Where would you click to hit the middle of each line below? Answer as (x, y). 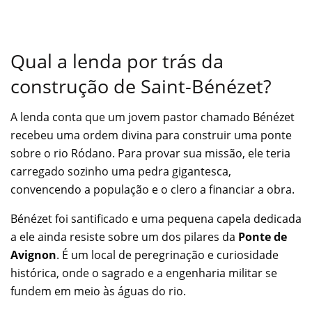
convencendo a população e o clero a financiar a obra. (153, 190)
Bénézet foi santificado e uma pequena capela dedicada (156, 219)
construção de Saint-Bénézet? (141, 86)
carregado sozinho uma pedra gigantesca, (121, 172)
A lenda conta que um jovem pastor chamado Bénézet (153, 117)
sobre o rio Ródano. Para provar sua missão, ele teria (150, 154)
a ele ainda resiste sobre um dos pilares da (124, 237)
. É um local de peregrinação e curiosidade (167, 255)
